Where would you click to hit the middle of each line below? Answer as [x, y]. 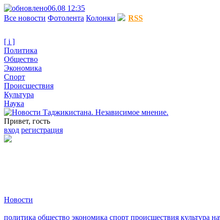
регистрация [42, 130]
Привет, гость [27, 121]
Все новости [25, 18]
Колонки [101, 18]
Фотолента [66, 18]
